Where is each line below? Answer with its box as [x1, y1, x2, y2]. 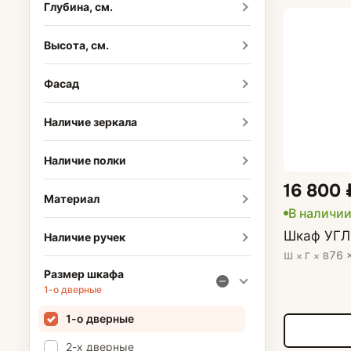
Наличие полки [43, 153, 126, 167]
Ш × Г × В [283, 249, 330, 262]
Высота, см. [43, 38, 109, 52]
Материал [43, 191, 100, 205]
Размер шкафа [43, 267, 124, 280]
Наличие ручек [43, 230, 125, 244]
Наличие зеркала [43, 114, 137, 128]
